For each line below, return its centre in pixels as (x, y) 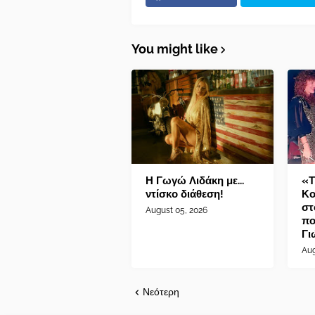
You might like (175, 49)
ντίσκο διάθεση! (185, 194)
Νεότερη (161, 292)
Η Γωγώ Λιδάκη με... (195, 181)
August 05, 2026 (176, 211)
